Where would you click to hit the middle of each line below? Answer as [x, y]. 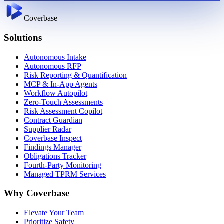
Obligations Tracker [55, 156]
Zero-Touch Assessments [63, 102]
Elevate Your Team [54, 213]
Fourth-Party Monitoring [63, 165]
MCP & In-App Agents [61, 84]
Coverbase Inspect [53, 138]
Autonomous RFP [53, 66]
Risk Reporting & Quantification [75, 75]
